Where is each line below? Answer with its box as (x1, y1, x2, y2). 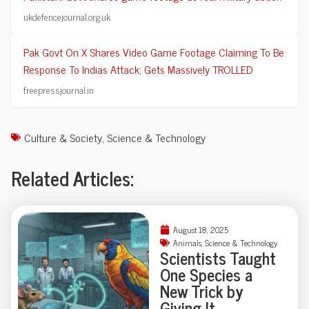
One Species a (159, 260, 252, 288)
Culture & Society (24, 128, 102, 146)
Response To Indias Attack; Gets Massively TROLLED (23, 59, 252, 78)
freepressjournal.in (23, 81, 94, 97)
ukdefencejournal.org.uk (23, 8, 110, 24)
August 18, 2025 (172, 222, 228, 237)
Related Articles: (11, 161, 134, 194)
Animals (172, 235, 201, 250)
